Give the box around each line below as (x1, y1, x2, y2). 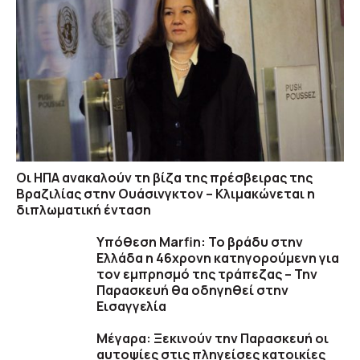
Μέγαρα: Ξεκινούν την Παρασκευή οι (96, 329, 329, 348)
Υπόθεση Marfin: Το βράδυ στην (96, 233, 303, 252)
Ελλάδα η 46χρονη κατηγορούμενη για (96, 249, 339, 268)
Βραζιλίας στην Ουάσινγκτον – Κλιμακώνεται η (16, 185, 315, 203)
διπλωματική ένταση (16, 201, 151, 219)
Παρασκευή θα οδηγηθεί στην (96, 281, 288, 300)
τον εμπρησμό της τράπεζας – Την (96, 265, 317, 284)
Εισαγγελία (96, 297, 166, 316)
